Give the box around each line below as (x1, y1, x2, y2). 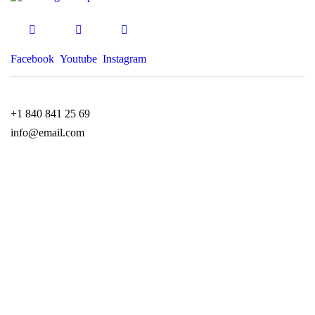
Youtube (60, 53, 97, 65)
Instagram (103, 53, 146, 65)
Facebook (11, 53, 54, 65)
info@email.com (11, 127, 84, 139)
